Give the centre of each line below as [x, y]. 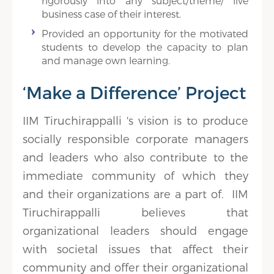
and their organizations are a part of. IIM [135, 194]
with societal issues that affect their [135, 249]
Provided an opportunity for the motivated [145, 33]
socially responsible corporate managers [135, 139]
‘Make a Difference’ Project [135, 92]
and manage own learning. [106, 60]
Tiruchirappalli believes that [135, 212]
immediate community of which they [135, 175]
